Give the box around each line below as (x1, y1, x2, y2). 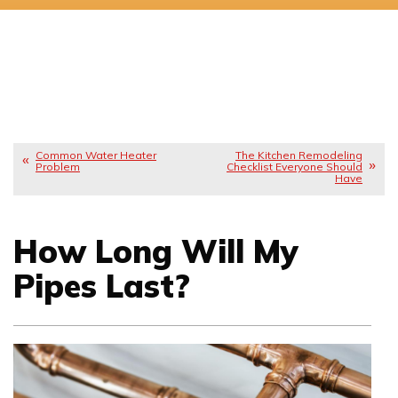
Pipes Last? (13, 266, 190, 306)
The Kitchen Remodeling (235, 147, 362, 162)
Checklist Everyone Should (227, 159, 362, 173)
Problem (36, 159, 80, 173)
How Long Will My (13, 231, 298, 272)
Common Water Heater (36, 147, 156, 162)
